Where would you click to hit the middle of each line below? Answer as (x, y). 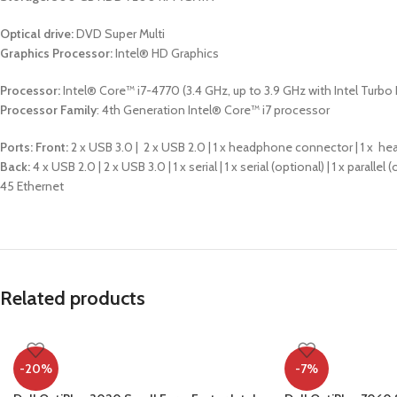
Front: (52, 147)
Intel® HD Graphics (166, 53)
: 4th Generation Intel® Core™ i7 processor (213, 110)
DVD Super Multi (119, 34)
